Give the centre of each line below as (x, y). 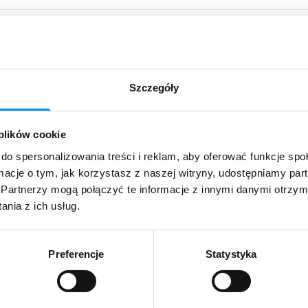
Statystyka (231, 254)
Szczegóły (154, 87)
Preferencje (76, 254)
